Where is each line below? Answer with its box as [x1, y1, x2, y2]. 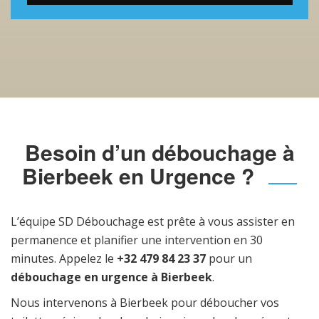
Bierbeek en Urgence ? [22, 160, 254, 191]
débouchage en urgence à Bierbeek [11, 269, 212, 285]
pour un [206, 251, 252, 266]
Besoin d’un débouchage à [24, 137, 295, 167]
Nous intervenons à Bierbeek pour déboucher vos [11, 295, 279, 310]
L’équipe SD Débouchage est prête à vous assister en [11, 214, 295, 229]
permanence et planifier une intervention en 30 [11, 232, 263, 248]
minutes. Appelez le [11, 251, 117, 266]
